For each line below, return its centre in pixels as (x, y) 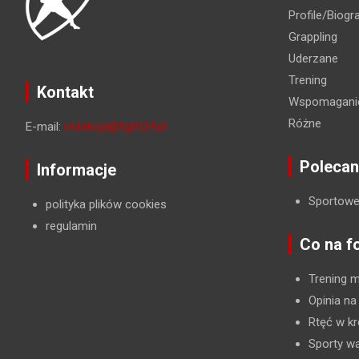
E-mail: (45, 126)
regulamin (71, 226)
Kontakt (65, 92)
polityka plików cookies (106, 204)
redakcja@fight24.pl (115, 126)
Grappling (313, 36)
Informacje (77, 169)
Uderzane (313, 58)
